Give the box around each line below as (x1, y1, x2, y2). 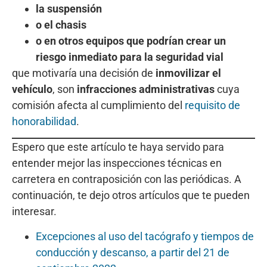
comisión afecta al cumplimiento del (12, 98, 185, 111)
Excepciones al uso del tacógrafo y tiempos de (36, 229, 254, 243)
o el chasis (36, 18, 86, 31)
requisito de (185, 98, 240, 111)
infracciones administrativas (77, 82, 217, 95)
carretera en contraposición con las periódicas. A (12, 173, 241, 186)
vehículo (12, 82, 52, 95)
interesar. (12, 205, 57, 218)
